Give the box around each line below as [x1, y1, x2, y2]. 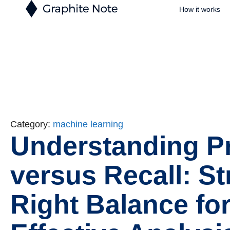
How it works [179, 5, 220, 13]
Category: [10, 119, 53, 129]
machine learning [53, 119, 123, 129]
